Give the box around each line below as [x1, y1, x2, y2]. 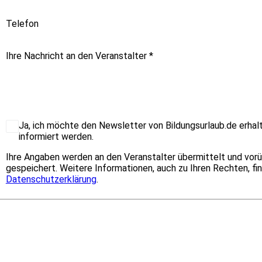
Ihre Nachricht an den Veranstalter [5, 50, 149, 62]
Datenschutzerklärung [5, 173, 96, 185]
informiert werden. [18, 130, 94, 142]
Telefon [5, 18, 39, 29]
